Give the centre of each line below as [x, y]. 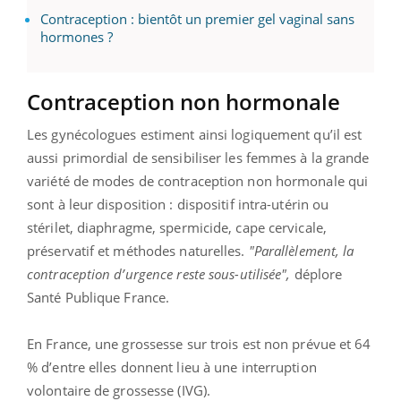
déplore [316, 273]
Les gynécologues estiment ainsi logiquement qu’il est [195, 134]
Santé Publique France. [100, 297]
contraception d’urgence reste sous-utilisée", [159, 273]
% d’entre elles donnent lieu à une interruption [172, 367]
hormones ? [77, 36]
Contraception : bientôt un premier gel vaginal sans [197, 18]
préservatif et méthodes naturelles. [138, 250]
